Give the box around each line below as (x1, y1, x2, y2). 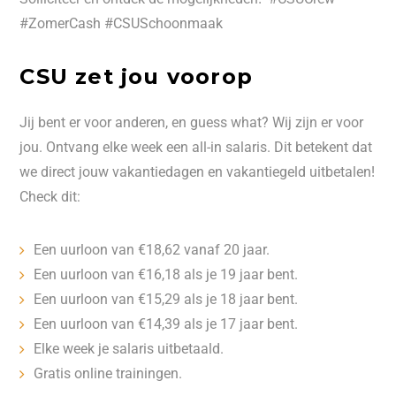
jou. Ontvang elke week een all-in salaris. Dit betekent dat (19, 139, 373, 156)
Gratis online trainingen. (34, 365, 183, 382)
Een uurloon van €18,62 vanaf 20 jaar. (34, 241, 270, 258)
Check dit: (19, 188, 81, 205)
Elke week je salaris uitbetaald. (34, 340, 225, 357)
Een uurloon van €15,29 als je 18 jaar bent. (34, 291, 299, 308)
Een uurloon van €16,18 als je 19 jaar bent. (34, 266, 299, 283)
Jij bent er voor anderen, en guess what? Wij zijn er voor (19, 114, 364, 131)
